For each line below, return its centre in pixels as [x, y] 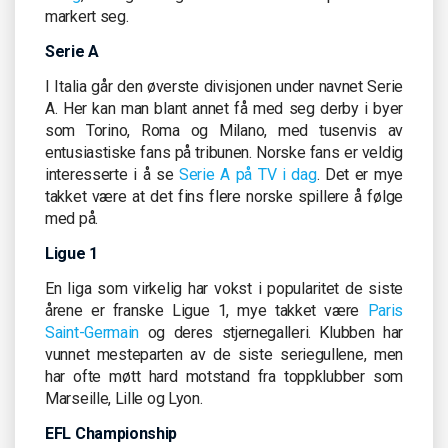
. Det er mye [359, 174]
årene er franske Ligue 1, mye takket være [206, 310]
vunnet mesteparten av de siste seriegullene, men [224, 354]
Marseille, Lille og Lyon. [124, 398]
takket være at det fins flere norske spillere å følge [224, 196]
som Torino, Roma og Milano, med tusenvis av [224, 130]
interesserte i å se [112, 174]
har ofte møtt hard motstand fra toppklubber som [224, 376]
